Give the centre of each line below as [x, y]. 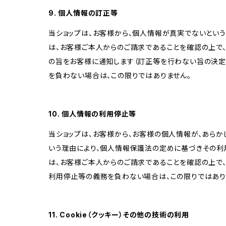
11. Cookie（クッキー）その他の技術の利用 [119, 214]
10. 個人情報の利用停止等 [93, 114]
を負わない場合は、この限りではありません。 [120, 75]
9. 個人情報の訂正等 [83, 13]
